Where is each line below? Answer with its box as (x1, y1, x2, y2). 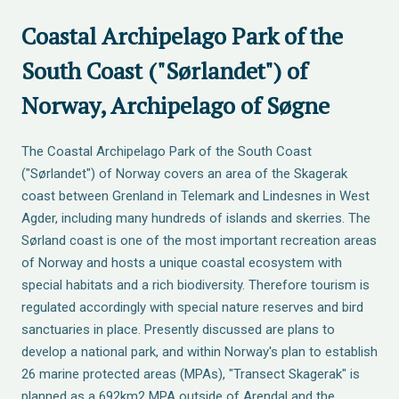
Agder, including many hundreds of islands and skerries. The (21, 210, 370, 226)
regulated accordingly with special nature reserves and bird (21, 299, 363, 315)
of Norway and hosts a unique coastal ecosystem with (21, 255, 342, 271)
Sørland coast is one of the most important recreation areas (21, 232, 377, 248)
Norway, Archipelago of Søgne (21, 90, 330, 120)
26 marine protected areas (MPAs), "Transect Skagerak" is (21, 366, 360, 382)
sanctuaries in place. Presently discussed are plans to (21, 322, 335, 338)
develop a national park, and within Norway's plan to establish (21, 344, 378, 360)
